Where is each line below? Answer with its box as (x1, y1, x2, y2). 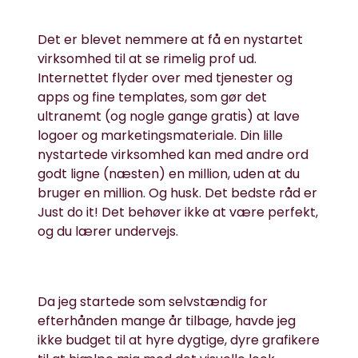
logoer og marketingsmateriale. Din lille (38, 126, 284, 145)
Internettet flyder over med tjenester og (38, 69, 293, 87)
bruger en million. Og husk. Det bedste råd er (38, 184, 318, 202)
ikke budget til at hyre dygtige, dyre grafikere (38, 331, 320, 349)
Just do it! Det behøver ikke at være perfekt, (38, 203, 319, 221)
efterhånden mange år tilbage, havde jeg (38, 312, 296, 330)
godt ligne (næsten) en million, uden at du (38, 165, 300, 183)
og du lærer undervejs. (38, 222, 179, 241)
